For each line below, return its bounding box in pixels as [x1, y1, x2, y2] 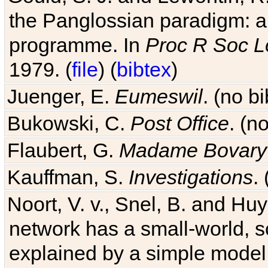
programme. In [9, 33, 145, 56]
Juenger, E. [7, 85, 115, 108]
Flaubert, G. [7, 139, 120, 162]
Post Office [130, 112, 230, 135]
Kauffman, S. [7, 166, 129, 188]
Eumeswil [115, 85, 203, 108]
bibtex [117, 58, 171, 81]
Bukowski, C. [7, 112, 131, 135]
